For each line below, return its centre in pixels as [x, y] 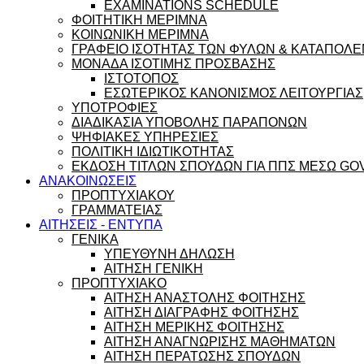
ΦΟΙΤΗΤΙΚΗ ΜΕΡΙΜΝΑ [139, 20]
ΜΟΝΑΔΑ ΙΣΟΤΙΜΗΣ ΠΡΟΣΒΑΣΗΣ [173, 64]
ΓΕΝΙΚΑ [95, 239]
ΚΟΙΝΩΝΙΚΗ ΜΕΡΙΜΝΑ [140, 35]
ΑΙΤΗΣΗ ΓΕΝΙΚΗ [154, 269]
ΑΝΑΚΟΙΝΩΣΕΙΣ [88, 181]
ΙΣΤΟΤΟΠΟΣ [141, 78]
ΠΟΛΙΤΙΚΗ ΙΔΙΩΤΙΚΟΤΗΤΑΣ [153, 152]
